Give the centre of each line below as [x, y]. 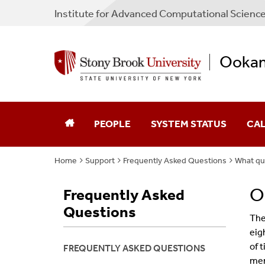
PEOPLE [112, 124]
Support [100, 161]
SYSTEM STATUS [189, 124]
